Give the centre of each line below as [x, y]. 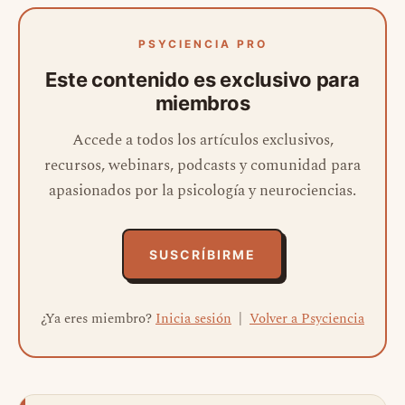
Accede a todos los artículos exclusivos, [202, 141]
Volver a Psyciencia [307, 319]
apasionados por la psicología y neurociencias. [202, 191]
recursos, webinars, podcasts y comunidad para [202, 166]
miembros [202, 104]
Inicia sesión [193, 319]
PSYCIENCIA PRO [202, 44]
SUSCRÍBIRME [202, 255]
